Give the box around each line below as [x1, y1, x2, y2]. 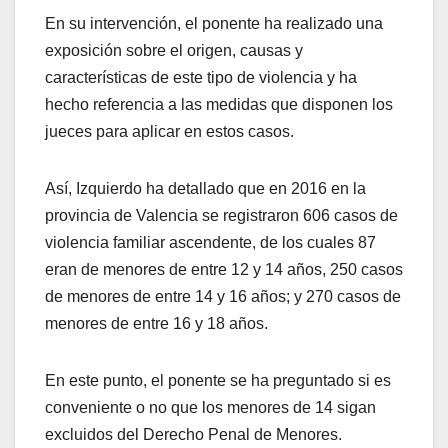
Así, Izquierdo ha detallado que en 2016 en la [45, 180, 366, 198]
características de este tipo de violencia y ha [45, 69, 357, 87]
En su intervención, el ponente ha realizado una [45, 15, 383, 33]
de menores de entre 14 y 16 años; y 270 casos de [45, 288, 401, 306]
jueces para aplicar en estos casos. [45, 123, 294, 141]
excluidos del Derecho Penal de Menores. [45, 426, 342, 444]
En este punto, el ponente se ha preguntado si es [45, 372, 391, 390]
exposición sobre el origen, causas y [45, 42, 303, 60]
